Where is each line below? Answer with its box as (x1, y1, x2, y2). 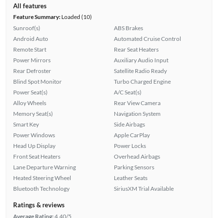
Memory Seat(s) (13, 109, 53, 117)
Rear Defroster (13, 67, 51, 74)
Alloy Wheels (13, 99, 46, 107)
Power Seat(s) (13, 88, 48, 96)
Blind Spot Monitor (13, 77, 62, 85)
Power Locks (114, 142, 146, 149)
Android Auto (13, 35, 48, 42)
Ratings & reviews (13, 200, 65, 209)
